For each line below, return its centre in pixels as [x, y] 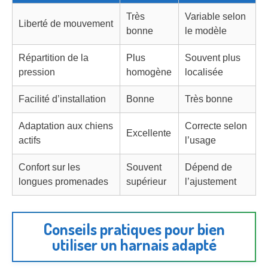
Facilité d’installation [62, 99]
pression [37, 72]
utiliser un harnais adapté [134, 244]
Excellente [149, 133]
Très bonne [209, 99]
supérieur [146, 182]
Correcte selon [216, 126]
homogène [149, 72]
